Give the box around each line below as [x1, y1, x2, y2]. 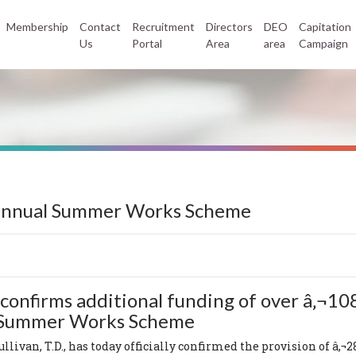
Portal [132, 36, 162, 50]
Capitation [299, 19, 351, 33]
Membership [6, 19, 68, 33]
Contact [79, 19, 121, 33]
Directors [206, 19, 253, 33]
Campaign [299, 36, 348, 50]
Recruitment [132, 19, 195, 33]
